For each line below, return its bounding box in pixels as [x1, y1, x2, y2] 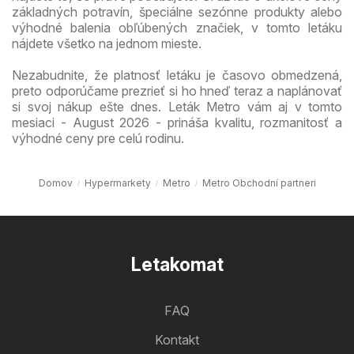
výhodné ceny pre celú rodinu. [12, 130, 184, 146]
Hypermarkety [84, 176, 151, 189]
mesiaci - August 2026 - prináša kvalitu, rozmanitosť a [12, 114, 342, 130]
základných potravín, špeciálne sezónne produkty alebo [12, 3, 342, 20]
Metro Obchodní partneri [201, 176, 316, 189]
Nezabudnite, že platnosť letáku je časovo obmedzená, [12, 66, 342, 83]
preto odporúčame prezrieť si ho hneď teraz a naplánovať [12, 82, 342, 99]
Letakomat [130, 253, 224, 276]
